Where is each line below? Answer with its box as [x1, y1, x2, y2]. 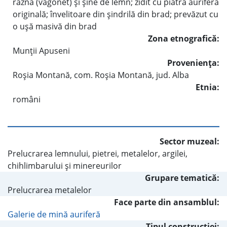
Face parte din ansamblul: [114, 196, 219, 208]
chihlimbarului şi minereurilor [8, 160, 122, 171]
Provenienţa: [167, 57, 219, 68]
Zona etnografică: [148, 32, 219, 44]
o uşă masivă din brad [13, 20, 97, 32]
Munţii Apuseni [13, 45, 70, 56]
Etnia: [196, 81, 219, 93]
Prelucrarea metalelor [8, 184, 92, 196]
